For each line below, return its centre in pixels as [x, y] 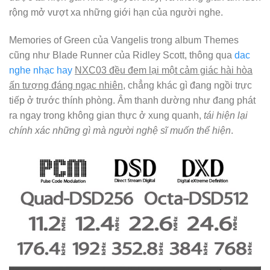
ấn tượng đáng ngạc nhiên [66, 85]
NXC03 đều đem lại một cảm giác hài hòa [164, 70]
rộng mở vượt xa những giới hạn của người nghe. [116, 13]
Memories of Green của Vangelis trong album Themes [124, 40]
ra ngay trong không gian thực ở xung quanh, [106, 115]
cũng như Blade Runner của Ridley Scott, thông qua [122, 55]
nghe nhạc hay [41, 70]
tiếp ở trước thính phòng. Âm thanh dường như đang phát [132, 100]
